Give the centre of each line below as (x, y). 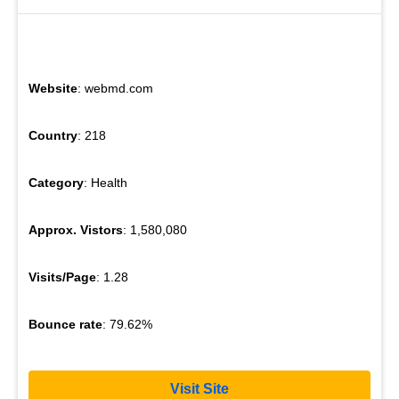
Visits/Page (62, 277)
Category (56, 183)
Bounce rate (65, 325)
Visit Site (199, 388)
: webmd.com (115, 89)
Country (53, 136)
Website (53, 89)
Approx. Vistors (76, 230)
